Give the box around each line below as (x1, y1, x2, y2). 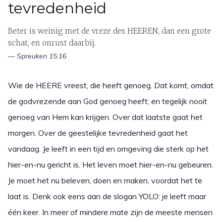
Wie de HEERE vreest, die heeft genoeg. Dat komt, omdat (8, 80, 214, 91)
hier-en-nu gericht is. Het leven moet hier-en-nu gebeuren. (8, 160, 213, 170)
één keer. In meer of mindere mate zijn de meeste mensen (8, 207, 213, 218)
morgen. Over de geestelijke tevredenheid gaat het (8, 128, 188, 138)
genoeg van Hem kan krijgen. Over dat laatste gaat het (8, 112, 203, 122)
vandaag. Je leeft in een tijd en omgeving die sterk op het (8, 144, 209, 154)
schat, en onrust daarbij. (8, 38, 96, 48)
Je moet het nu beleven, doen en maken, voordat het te (8, 175, 202, 186)
